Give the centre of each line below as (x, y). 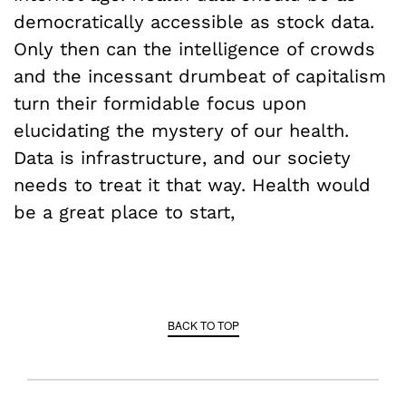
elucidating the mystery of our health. (181, 131)
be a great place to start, (124, 213)
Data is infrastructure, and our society (182, 158)
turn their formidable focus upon (160, 104)
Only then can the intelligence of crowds (194, 49)
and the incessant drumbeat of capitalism (200, 77)
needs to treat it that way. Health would (192, 185)
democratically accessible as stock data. (194, 22)
